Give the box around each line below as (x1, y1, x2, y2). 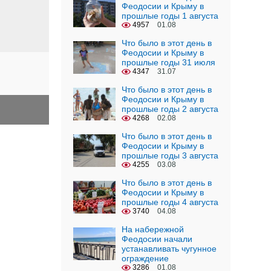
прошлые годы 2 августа (122, 104, 218, 114)
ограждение (122, 253, 169, 263)
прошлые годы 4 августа (122, 197, 218, 207)
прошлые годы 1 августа (122, 11, 218, 21)
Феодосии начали (122, 234, 192, 244)
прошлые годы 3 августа (122, 151, 218, 160)
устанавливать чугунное (122, 244, 217, 253)
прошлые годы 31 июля (122, 57, 215, 67)
